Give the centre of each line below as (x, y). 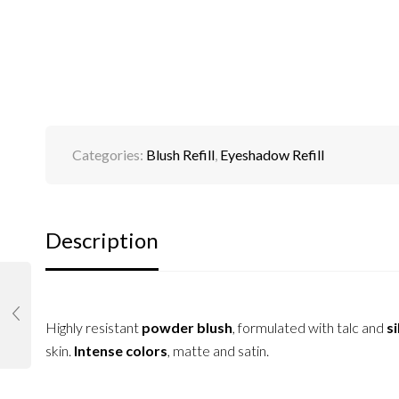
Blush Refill (180, 155)
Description (102, 240)
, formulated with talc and (308, 328)
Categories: (109, 155)
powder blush (187, 328)
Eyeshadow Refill (272, 155)
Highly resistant (93, 328)
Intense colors (120, 351)
